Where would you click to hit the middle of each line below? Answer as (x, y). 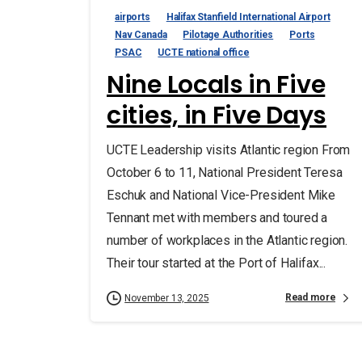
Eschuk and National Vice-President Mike (221, 195)
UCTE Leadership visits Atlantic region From (229, 149)
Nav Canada (141, 34)
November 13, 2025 (167, 298)
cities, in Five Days (217, 115)
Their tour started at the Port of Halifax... (216, 263)
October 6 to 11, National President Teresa (225, 172)
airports (133, 17)
